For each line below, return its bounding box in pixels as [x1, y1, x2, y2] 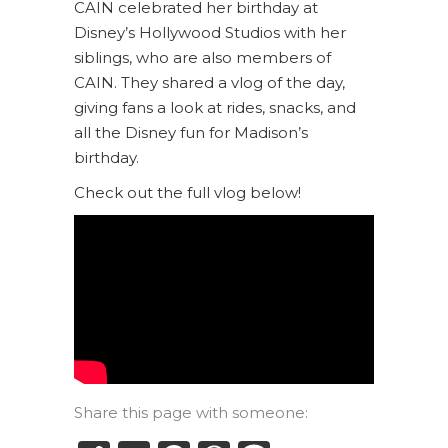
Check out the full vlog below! [74, 183, 301, 202]
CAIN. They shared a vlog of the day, [74, 73, 345, 92]
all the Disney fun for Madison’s [74, 123, 308, 142]
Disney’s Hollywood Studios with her [74, 23, 346, 42]
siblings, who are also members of [74, 48, 331, 67]
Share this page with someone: [74, 402, 308, 422]
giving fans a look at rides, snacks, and [74, 98, 356, 117]
